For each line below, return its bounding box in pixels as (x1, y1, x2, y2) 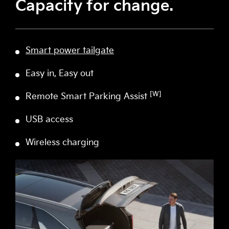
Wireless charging (26, 138, 99, 148)
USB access (26, 114, 73, 125)
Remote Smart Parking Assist (26, 91, 150, 102)
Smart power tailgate (26, 45, 114, 56)
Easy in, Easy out (26, 68, 94, 79)
